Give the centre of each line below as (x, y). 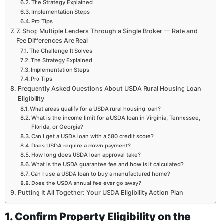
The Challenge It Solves (61, 51)
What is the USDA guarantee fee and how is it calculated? (108, 164)
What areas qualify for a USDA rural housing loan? (95, 108)
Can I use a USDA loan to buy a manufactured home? (101, 173)
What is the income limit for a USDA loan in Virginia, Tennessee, (116, 118)
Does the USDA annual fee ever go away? (86, 183)
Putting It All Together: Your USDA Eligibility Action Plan (100, 192)
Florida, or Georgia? (57, 127)
